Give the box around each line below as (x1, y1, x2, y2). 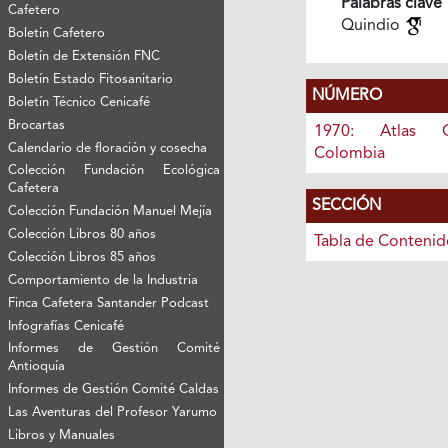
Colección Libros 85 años (8, 251, 157, 265)
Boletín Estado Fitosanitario (8, 73, 174, 87)
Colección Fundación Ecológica (8, 164, 221, 178)
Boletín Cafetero (8, 27, 106, 41)
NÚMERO (311, 87, 382, 104)
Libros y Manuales (8, 429, 116, 443)
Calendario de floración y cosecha (8, 142, 208, 156)
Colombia (313, 145, 385, 162)
